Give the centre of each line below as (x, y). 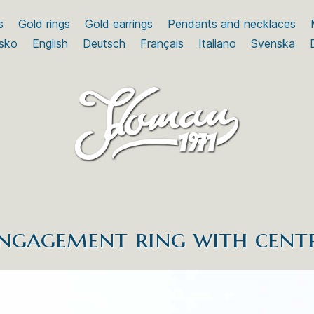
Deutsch (104, 43)
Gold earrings (118, 24)
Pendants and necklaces (231, 24)
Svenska (273, 43)
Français (162, 43)
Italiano (217, 43)
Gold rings (44, 24)
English (50, 43)
